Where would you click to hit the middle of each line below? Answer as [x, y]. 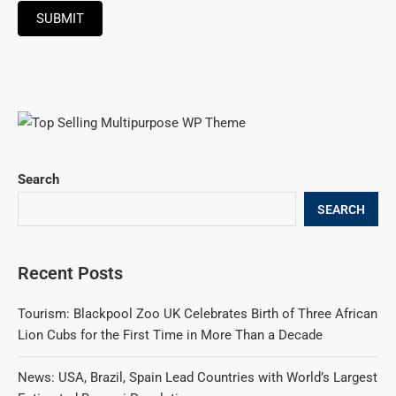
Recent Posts [70, 274]
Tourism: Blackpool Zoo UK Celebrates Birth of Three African [198, 314]
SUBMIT [60, 19]
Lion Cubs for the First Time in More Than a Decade [170, 335]
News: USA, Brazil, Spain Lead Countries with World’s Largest [198, 378]
